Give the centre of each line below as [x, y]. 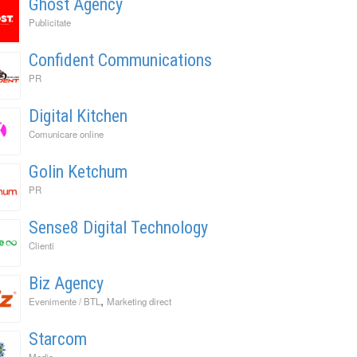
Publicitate [50, 22]
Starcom [58, 339]
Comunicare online [66, 133]
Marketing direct [139, 301]
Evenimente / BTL [65, 301]
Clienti [41, 245]
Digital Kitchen [78, 116]
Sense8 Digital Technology [118, 227]
